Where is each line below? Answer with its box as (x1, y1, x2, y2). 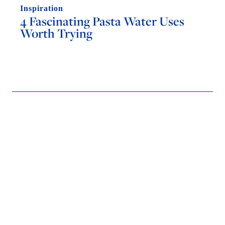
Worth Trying (20, 25, 94, 41)
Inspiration (20, 4, 63, 13)
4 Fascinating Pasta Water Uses (20, 13, 184, 29)
